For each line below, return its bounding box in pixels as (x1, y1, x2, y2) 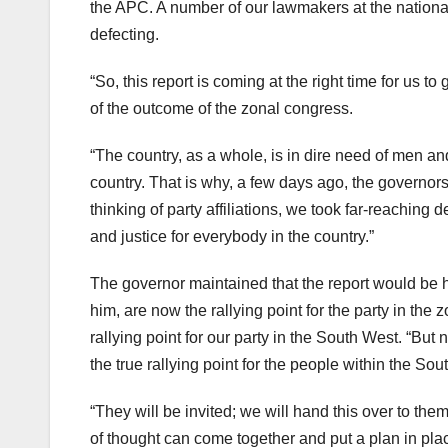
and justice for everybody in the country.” (90, 228, 374, 246)
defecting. (90, 26, 159, 44)
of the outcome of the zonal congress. (90, 100, 353, 118)
